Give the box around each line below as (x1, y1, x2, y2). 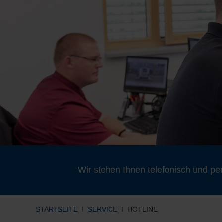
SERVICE (88, 205, 117, 214)
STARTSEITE (36, 205, 78, 214)
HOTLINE (127, 205, 158, 214)
